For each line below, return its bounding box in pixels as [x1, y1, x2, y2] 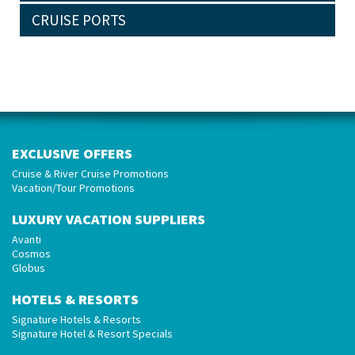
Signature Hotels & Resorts [12, 312, 141, 326]
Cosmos [12, 246, 51, 261]
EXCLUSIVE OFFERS [12, 144, 132, 162]
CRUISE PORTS [32, 10, 126, 29]
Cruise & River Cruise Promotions [12, 166, 169, 181]
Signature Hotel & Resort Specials [12, 326, 173, 341]
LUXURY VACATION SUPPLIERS [12, 210, 205, 228]
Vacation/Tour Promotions [12, 181, 135, 195]
